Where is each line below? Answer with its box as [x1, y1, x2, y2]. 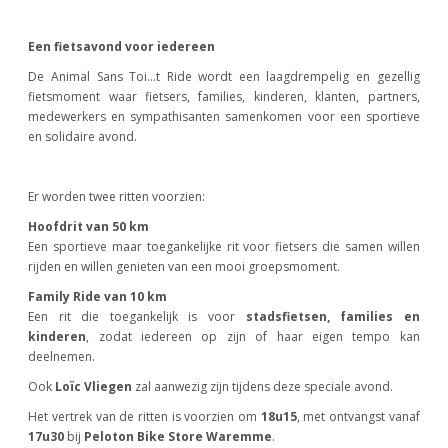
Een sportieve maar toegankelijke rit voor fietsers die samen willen [28, 238, 420, 256]
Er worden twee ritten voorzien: [28, 188, 206, 206]
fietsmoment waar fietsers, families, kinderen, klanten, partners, [28, 88, 420, 106]
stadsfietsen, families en [245, 308, 420, 326]
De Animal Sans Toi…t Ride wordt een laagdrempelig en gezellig [28, 68, 420, 86]
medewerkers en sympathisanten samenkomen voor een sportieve [28, 108, 420, 126]
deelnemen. [28, 348, 96, 366]
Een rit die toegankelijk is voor [28, 308, 246, 326]
